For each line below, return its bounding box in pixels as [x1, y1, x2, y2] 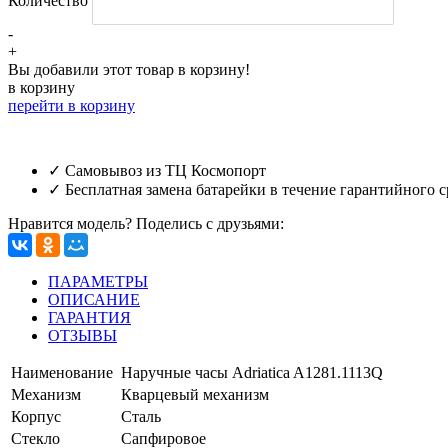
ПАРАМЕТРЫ [48, 273, 148, 291]
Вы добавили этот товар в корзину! [8, 61, 250, 79]
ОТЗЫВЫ [48, 327, 117, 345]
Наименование [11, 364, 113, 382]
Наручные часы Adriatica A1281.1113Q [121, 364, 383, 382]
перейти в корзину [8, 97, 135, 115]
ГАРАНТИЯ [48, 309, 131, 327]
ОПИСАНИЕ [48, 291, 140, 309]
